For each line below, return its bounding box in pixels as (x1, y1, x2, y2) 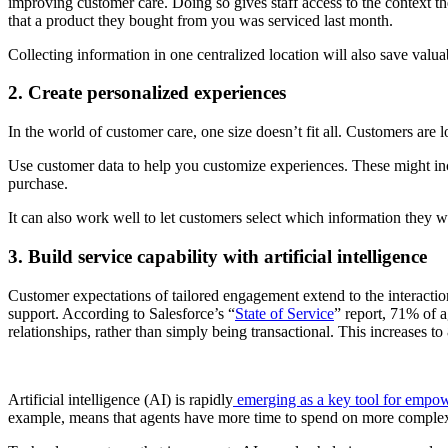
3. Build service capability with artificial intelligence (8, 245, 427, 267)
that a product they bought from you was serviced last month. (8, 11, 393, 29)
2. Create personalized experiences (8, 82, 286, 104)
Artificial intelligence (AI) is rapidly (8, 390, 233, 408)
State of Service (235, 304, 334, 322)
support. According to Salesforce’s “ (8, 304, 235, 322)
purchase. (8, 175, 68, 193)
